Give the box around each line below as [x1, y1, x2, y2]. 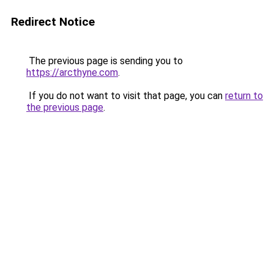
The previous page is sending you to [26, 55, 183, 67]
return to [225, 90, 263, 102]
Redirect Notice [11, 15, 95, 29]
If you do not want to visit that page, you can [26, 90, 225, 102]
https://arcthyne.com [26, 67, 118, 78]
